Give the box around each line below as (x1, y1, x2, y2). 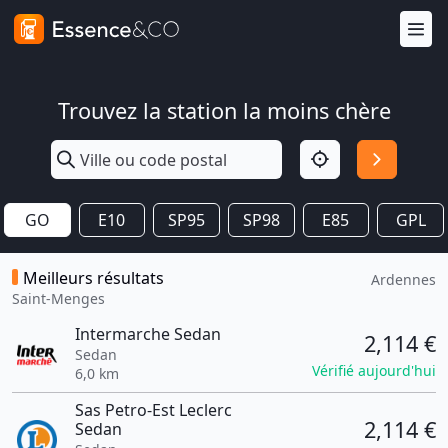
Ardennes (371, 270, 436, 289)
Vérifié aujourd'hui (312, 361, 436, 380)
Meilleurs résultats (23, 267, 164, 289)
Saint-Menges (12, 289, 105, 308)
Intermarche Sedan (74, 323, 221, 345)
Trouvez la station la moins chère (57, 96, 391, 125)
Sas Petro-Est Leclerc (74, 399, 232, 421)
